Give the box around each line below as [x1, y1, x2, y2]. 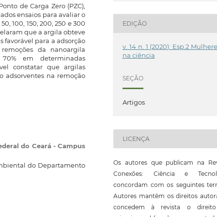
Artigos [122, 98, 145, 107]
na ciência [122, 51, 155, 59]
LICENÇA [122, 135, 150, 142]
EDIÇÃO [122, 20, 147, 28]
